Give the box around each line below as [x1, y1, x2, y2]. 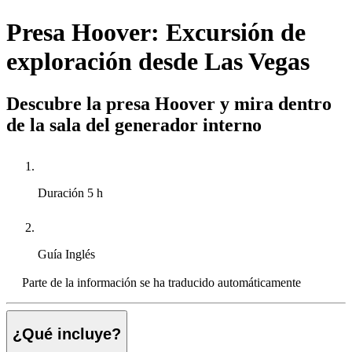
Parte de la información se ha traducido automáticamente [22, 275, 301, 289]
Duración [38, 185, 87, 200]
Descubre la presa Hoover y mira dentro [6, 93, 332, 114]
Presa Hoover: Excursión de [6, 18, 306, 47]
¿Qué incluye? [13, 325, 121, 343]
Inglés [65, 247, 95, 261]
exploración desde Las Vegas [6, 47, 310, 76]
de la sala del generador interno [6, 114, 262, 135]
